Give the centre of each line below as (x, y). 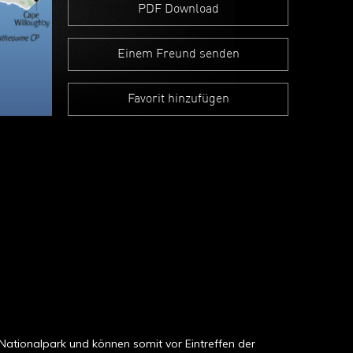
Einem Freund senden (178, 54)
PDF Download (178, 9)
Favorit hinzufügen (178, 99)
